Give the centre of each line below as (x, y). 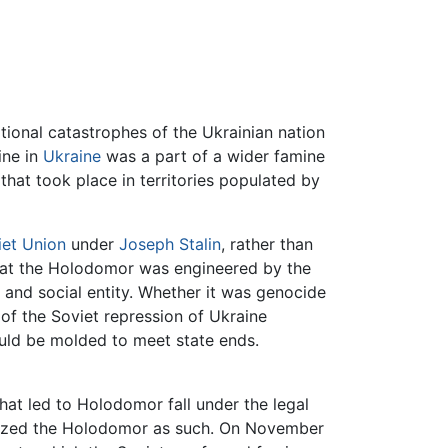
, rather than (267, 244)
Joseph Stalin (170, 244)
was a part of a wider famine (213, 156)
